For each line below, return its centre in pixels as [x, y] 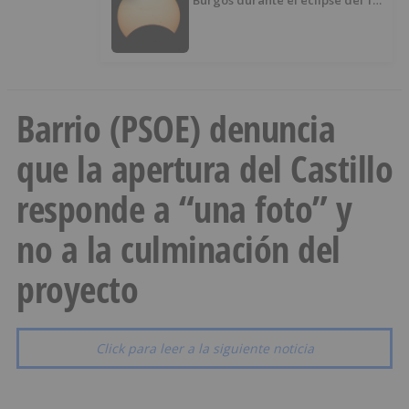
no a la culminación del [178, 249]
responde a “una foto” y [184, 209]
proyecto [77, 289]
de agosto [285, 17]
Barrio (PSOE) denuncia [176, 129]
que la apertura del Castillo [204, 169]
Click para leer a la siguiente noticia [204, 349]
